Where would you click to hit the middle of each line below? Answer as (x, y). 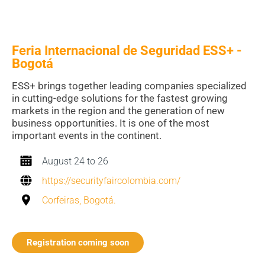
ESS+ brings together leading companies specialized (129, 86)
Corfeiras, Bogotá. (79, 201)
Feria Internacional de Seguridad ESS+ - (127, 51)
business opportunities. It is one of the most (111, 123)
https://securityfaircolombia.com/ (111, 181)
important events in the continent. (87, 136)
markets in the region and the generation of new (118, 111)
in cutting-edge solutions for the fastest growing (120, 98)
